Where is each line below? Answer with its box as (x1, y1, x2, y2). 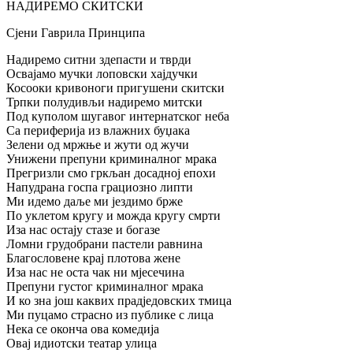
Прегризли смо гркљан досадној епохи (6, 166, 216, 180)
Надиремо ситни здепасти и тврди (6, 53, 191, 67)
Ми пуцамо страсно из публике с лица (6, 308, 214, 322)
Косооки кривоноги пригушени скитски (6, 81, 225, 95)
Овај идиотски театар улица (6, 336, 157, 351)
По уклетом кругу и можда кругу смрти (6, 209, 221, 223)
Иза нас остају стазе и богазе (6, 223, 160, 237)
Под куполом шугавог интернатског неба (6, 110, 229, 124)
